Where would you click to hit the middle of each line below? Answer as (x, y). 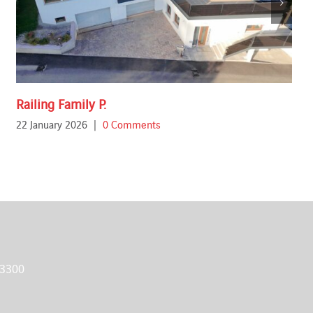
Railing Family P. (61, 104)
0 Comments (132, 124)
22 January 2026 (52, 124)
